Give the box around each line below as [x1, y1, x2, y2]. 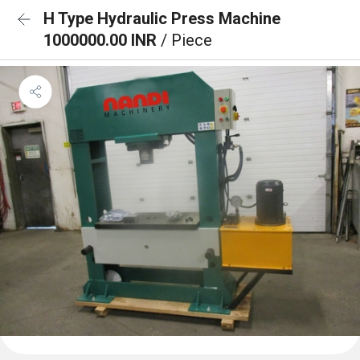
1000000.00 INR [43, 31, 161, 50]
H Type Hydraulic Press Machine [43, 9, 280, 28]
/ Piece [161, 31, 212, 50]
